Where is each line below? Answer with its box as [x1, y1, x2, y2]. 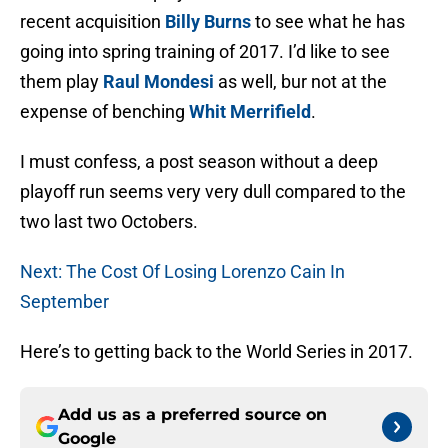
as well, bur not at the [214, 71, 387, 93]
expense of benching [20, 101, 189, 123]
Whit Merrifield [189, 101, 311, 123]
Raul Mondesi [103, 71, 214, 93]
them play [20, 71, 103, 93]
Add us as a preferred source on [58, 405, 327, 425]
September [20, 291, 109, 313]
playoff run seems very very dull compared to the [20, 181, 406, 203]
